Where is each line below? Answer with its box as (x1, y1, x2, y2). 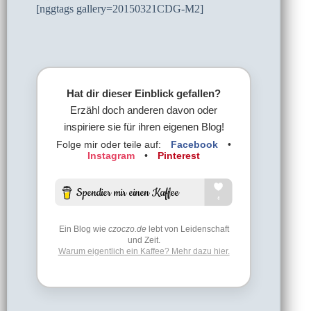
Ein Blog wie (58, 224, 108, 235)
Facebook (171, 139, 219, 151)
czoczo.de (108, 224, 146, 235)
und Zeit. (127, 235, 160, 246)
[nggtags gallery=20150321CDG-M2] (36, 3, 203, 15)
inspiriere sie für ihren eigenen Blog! (63, 121, 224, 133)
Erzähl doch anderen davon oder (70, 104, 218, 117)
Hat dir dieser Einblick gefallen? (67, 87, 221, 100)
